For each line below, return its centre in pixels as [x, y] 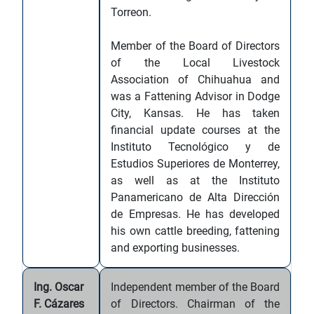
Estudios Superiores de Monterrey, [196, 164]
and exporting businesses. [176, 248]
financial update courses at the [196, 130]
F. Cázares [59, 304]
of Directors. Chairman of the [196, 304]
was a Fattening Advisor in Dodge [196, 96]
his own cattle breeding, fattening [196, 231]
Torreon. [131, 12]
